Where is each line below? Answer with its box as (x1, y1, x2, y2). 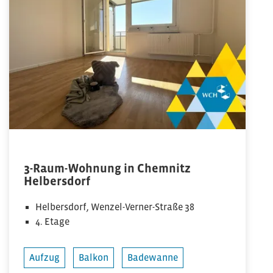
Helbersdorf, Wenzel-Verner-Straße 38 (35, 202, 195, 213)
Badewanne (127, 252, 178, 263)
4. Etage (35, 216, 70, 227)
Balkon (79, 252, 108, 263)
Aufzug (29, 252, 60, 263)
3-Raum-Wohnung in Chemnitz (24, 162, 191, 175)
